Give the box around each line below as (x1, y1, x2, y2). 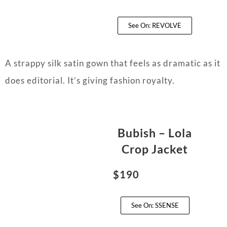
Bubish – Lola (118, 125, 193, 140)
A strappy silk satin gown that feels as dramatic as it (5, 57, 220, 68)
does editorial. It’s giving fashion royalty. (5, 74, 175, 86)
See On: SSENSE (131, 201, 179, 209)
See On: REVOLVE (128, 21, 182, 29)
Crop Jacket (122, 141, 188, 156)
